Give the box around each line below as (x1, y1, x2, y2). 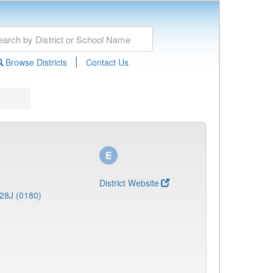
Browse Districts (5, 56, 67, 68)
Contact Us (85, 56, 129, 68)
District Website (99, 177, 159, 189)
